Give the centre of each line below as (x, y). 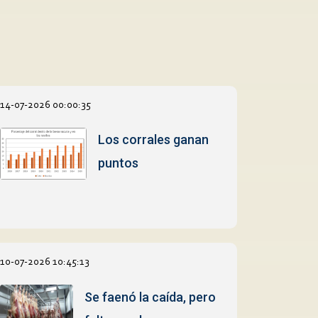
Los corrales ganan (153, 139)
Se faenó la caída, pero (150, 297)
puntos (118, 163)
